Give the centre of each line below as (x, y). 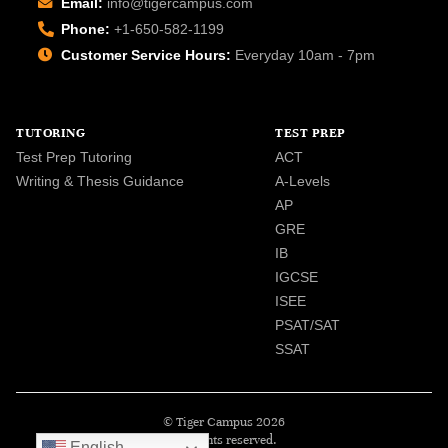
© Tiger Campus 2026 (224, 421)
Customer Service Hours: (146, 54)
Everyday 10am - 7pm (303, 54)
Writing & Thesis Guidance (100, 180)
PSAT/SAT (308, 324)
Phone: (85, 28)
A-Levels (303, 180)
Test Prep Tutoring (74, 156)
